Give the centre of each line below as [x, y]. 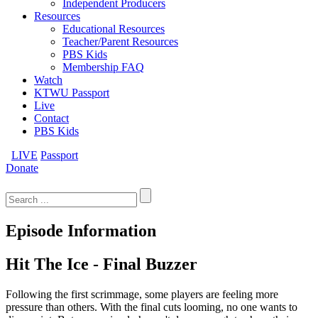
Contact [51, 118]
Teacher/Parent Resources [120, 42]
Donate [22, 168]
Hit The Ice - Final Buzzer [102, 264]
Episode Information [81, 230]
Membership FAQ [103, 67]
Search [20, 180]
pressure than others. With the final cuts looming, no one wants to [152, 307]
